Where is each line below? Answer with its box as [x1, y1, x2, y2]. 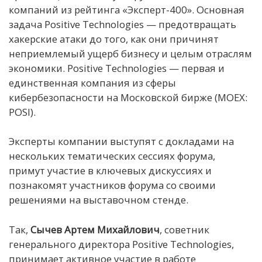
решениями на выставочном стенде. [9, 193, 188, 207]
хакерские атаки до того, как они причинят [9, 32, 219, 46]
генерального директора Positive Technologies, [9, 237, 234, 251]
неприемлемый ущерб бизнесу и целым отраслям [9, 47, 252, 61]
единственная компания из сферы [9, 76, 176, 90]
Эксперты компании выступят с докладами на [9, 135, 234, 149]
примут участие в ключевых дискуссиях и [9, 164, 212, 178]
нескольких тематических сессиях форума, [9, 149, 215, 163]
